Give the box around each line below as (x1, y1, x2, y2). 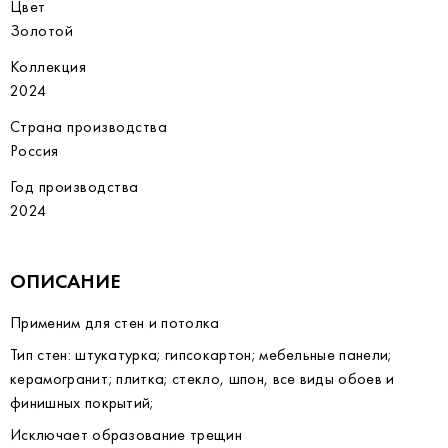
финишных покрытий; (10, 392, 154, 413)
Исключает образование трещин (10, 424, 242, 445)
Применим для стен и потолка (10, 312, 220, 333)
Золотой (10, 20, 74, 41)
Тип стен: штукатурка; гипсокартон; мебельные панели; (10, 344, 392, 365)
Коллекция (10, 56, 87, 77)
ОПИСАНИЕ (10, 268, 121, 294)
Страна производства (10, 116, 168, 137)
